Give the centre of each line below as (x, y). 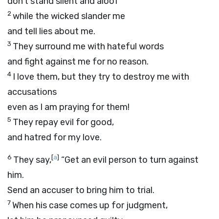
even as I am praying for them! (68, 107)
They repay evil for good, (63, 122)
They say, (32, 160)
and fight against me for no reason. (78, 62)
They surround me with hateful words (88, 46)
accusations (32, 92)
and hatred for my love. (55, 137)
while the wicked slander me (69, 16)
